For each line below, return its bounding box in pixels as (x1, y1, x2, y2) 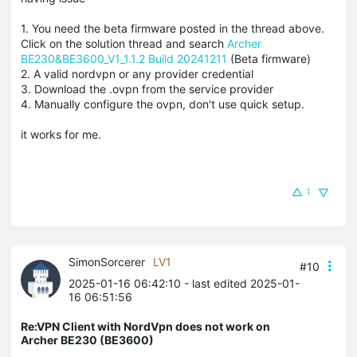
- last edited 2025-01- (181, 277, 300, 291)
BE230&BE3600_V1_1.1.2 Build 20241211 (21, 52, 227, 66)
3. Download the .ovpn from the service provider (21, 82, 273, 96)
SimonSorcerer (69, 255, 145, 269)
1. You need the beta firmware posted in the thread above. (21, 22, 324, 36)
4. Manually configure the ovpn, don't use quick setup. (21, 97, 308, 112)
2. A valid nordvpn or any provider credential (21, 67, 253, 81)
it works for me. (21, 127, 101, 142)
